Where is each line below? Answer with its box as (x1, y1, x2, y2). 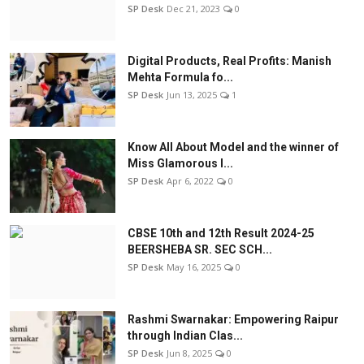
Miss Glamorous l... (128, 157, 233, 171)
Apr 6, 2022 (167, 175, 214, 188)
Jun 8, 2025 (167, 347, 212, 360)
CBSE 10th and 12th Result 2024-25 (128, 227, 314, 240)
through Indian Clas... (128, 329, 243, 343)
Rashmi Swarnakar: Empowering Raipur (128, 313, 339, 327)
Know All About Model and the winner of (128, 141, 339, 154)
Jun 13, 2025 (167, 89, 217, 102)
